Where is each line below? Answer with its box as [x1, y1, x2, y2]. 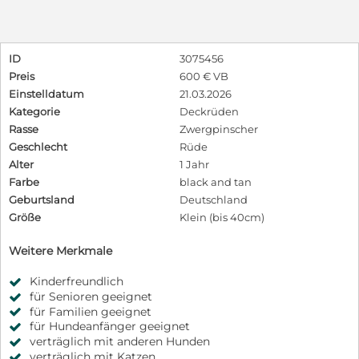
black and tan [179, 175, 252, 188]
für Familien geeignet [30, 304, 151, 319]
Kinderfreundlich [30, 273, 123, 288]
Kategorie [9, 104, 60, 118]
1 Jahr [179, 157, 209, 171]
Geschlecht [9, 139, 67, 153]
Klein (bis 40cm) [179, 210, 264, 224]
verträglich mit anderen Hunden [30, 334, 210, 349]
